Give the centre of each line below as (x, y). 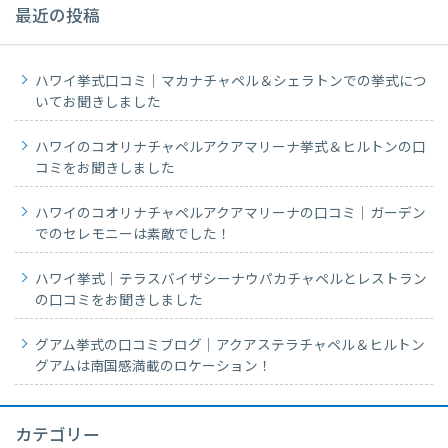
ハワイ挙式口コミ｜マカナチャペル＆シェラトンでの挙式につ (231, 81)
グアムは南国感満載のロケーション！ (153, 366)
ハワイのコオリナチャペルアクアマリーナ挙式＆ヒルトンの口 (230, 147)
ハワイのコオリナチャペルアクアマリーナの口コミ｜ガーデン (230, 213)
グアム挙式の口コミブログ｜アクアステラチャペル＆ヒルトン (230, 345)
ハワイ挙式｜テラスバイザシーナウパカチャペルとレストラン (231, 279)
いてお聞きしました (98, 102)
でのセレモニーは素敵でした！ (133, 234)
